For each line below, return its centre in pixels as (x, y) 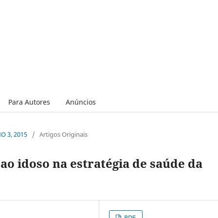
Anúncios (81, 102)
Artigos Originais (64, 134)
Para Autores (29, 102)
